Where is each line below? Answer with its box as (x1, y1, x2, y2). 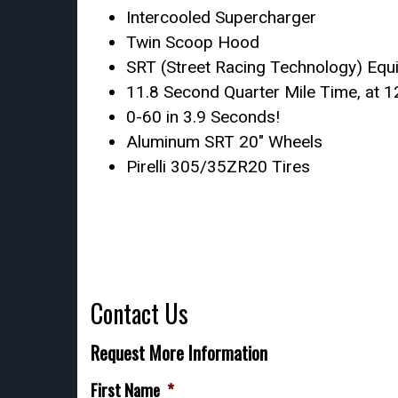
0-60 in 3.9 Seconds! (126, 107, 280, 127)
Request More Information (91, 339, 267, 366)
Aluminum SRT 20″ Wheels (126, 131, 322, 152)
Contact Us (91, 295, 188, 331)
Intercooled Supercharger (126, 7, 316, 28)
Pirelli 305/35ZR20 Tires (126, 156, 310, 177)
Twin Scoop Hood (126, 32, 259, 52)
